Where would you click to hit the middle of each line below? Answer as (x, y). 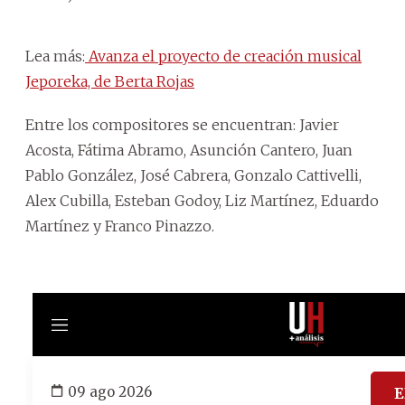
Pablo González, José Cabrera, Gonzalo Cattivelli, (193, 175)
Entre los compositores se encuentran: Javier (182, 124)
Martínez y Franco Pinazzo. (120, 226)
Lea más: (55, 56)
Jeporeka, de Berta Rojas (110, 81)
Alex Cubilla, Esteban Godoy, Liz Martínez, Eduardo (202, 200)
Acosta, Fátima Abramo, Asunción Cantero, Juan (189, 150)
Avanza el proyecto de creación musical (223, 56)
